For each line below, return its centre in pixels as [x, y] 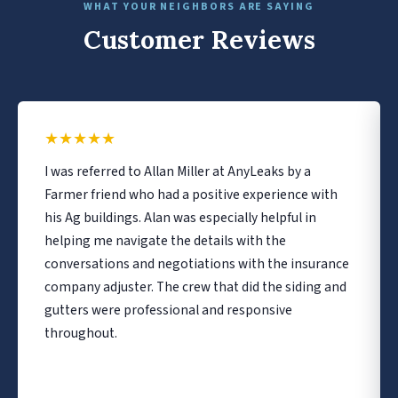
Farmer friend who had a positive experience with [191, 194]
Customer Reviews [199, 39]
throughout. [81, 333]
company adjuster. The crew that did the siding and [195, 287]
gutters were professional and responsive [168, 310]
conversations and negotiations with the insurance [197, 263]
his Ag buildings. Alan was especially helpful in [180, 217]
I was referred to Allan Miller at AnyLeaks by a [178, 171]
